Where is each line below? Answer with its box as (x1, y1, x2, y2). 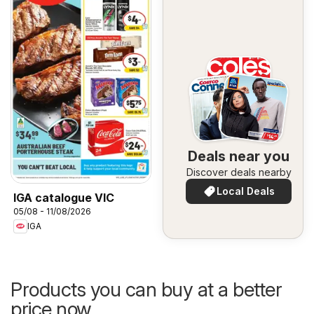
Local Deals (217, 184, 275, 197)
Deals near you (188, 147, 289, 165)
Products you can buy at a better (11, 277, 282, 301)
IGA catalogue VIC (13, 190, 114, 205)
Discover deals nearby (186, 165, 292, 178)
